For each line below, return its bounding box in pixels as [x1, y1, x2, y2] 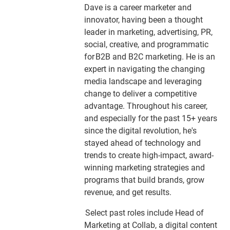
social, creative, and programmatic [84, 40, 209, 49]
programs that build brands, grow [84, 175, 205, 185]
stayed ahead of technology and [84, 138, 201, 148]
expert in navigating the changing [84, 64, 205, 74]
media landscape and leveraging [84, 76, 202, 86]
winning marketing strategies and [84, 163, 205, 172]
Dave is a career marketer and [84, 3, 192, 12]
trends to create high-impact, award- [84, 150, 214, 160]
